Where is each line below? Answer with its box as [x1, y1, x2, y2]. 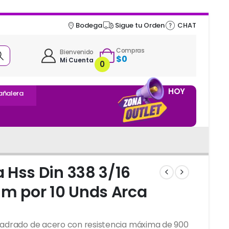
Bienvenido [60, 48, 94, 57]
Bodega [76, 20, 103, 30]
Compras [116, 45, 145, 55]
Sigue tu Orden [115, 20, 165, 30]
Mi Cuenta [60, 56, 94, 65]
